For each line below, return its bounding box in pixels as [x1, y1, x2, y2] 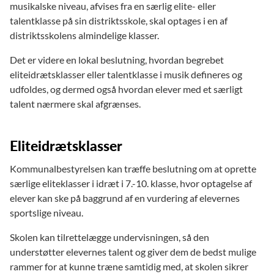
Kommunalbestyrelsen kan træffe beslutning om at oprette [10, 162, 256, 174]
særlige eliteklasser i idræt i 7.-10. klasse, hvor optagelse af [10, 177, 252, 189]
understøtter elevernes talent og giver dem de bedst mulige [10, 245, 256, 257]
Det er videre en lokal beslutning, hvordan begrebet [10, 53, 224, 65]
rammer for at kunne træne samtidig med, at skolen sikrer [10, 260, 248, 272]
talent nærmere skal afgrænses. [10, 97, 141, 109]
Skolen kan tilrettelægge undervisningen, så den [10, 231, 209, 243]
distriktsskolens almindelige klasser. [10, 29, 159, 41]
